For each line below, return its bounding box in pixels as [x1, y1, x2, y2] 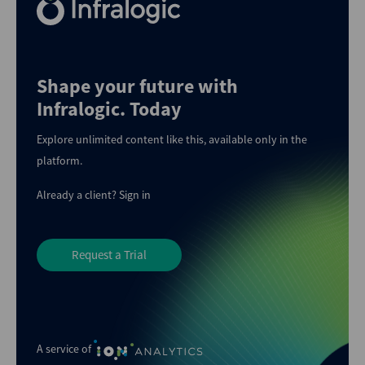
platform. [37, 153, 82, 168]
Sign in [119, 187, 151, 202]
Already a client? [37, 187, 119, 202]
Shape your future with [37, 73, 238, 99]
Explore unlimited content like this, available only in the [37, 132, 307, 147]
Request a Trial [72, 247, 147, 262]
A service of [37, 341, 94, 356]
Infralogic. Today [37, 96, 182, 121]
